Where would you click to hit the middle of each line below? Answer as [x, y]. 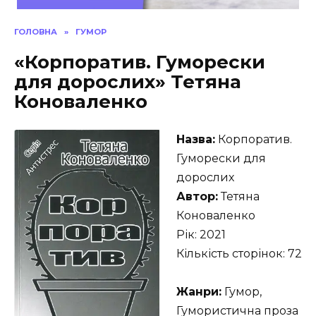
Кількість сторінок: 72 [239, 254]
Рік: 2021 [201, 235]
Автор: [197, 197]
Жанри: [199, 292]
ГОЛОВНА [36, 32]
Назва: [196, 140]
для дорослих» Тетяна [128, 82]
